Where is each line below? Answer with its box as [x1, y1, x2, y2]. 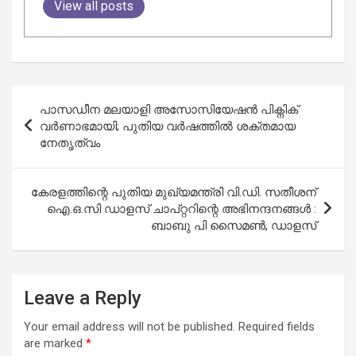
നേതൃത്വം [40, 135, 100, 150]
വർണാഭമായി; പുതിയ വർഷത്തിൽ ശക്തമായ [40, 118, 296, 133]
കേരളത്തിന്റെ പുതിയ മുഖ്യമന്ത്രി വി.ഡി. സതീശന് [31, 184, 316, 199]
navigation [11, 110, 104, 134]
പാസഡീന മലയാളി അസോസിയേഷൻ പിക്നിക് [40, 102, 298, 117]
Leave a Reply [24, 286, 141, 309]
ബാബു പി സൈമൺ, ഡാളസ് [151, 218, 316, 233]
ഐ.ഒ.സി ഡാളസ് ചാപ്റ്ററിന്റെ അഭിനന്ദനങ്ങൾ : [47, 201, 316, 216]
